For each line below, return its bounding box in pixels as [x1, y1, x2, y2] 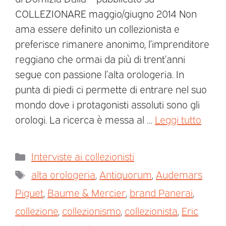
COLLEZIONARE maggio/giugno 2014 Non [15, 7, 197, 20]
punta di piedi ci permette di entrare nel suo [15, 82, 207, 96]
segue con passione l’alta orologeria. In [15, 67, 184, 81]
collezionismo [62, 204, 121, 217]
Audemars [156, 167, 202, 181]
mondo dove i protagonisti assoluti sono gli [15, 97, 200, 111]
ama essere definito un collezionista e [15, 22, 180, 35]
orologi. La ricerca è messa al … [15, 112, 155, 126]
